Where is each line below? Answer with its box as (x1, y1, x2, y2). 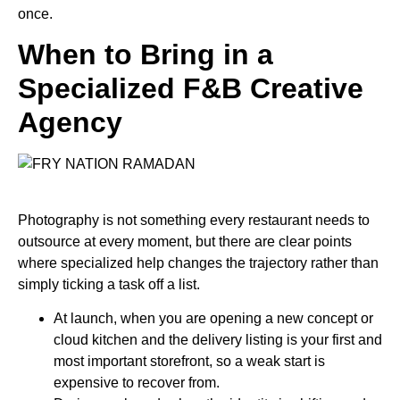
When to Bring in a (18, 38, 273, 71)
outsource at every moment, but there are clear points (18, 233, 352, 249)
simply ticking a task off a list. (18, 276, 200, 292)
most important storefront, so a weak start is (54, 354, 325, 370)
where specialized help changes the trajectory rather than (18, 254, 379, 271)
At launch (54, 311, 113, 327)
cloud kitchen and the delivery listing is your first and (54, 332, 382, 348)
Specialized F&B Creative (18, 72, 363, 105)
